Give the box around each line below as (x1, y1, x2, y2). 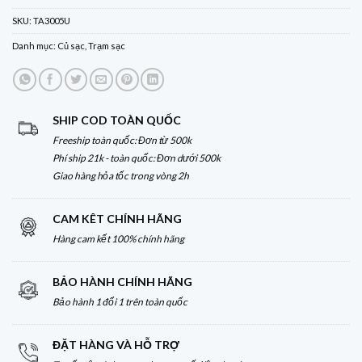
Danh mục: (12, 40, 57, 52)
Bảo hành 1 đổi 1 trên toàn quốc (53, 296, 187, 309)
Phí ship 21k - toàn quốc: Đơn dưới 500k (53, 152, 221, 165)
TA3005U (33, 15, 70, 27)
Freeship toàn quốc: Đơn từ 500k (53, 134, 192, 147)
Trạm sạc (88, 40, 125, 52)
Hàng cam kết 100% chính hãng (53, 233, 184, 246)
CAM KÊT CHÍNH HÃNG (53, 212, 182, 226)
